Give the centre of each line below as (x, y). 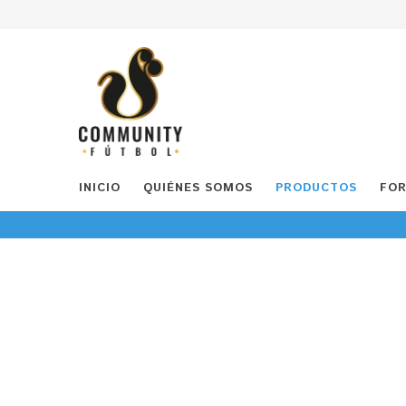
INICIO (100, 188)
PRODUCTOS (316, 188)
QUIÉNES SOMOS (198, 188)
